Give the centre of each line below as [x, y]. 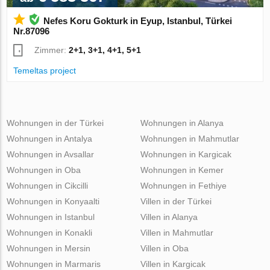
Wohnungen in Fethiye [183, 185]
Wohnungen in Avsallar [51, 154]
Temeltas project [45, 70]
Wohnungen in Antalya [50, 138]
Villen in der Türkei [176, 201]
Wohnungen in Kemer [182, 170]
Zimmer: [52, 50]
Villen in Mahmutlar [177, 232]
